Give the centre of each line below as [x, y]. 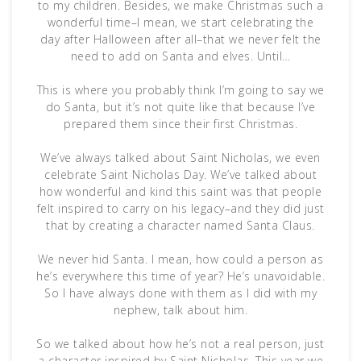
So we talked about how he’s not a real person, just [180, 343]
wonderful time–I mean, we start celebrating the [180, 22]
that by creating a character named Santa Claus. [180, 225]
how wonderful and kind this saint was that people [180, 191]
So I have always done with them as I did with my [180, 293]
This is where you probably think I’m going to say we [180, 89]
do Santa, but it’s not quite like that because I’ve [180, 106]
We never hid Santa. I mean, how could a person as [180, 259]
